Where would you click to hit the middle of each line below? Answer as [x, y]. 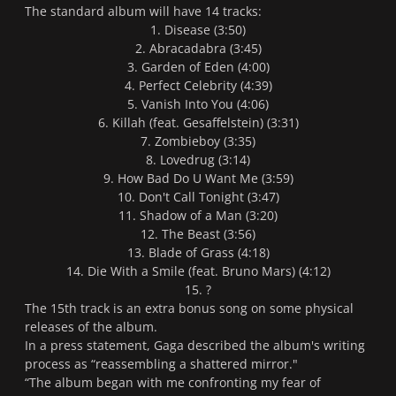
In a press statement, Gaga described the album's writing [195, 346]
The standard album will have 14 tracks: [143, 11]
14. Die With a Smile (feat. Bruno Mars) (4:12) [198, 271]
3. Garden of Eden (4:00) [198, 67]
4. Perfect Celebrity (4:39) [198, 86]
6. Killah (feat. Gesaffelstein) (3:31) [198, 123]
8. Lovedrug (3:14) [198, 160]
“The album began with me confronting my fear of [173, 383]
